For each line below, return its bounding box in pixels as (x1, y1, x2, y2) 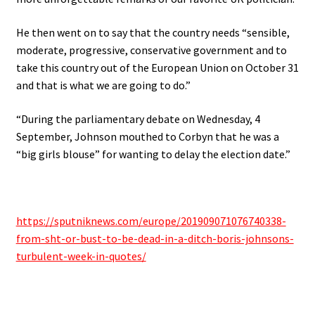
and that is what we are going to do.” (15, 77, 191, 92)
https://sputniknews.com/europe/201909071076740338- (15, 213, 286, 228)
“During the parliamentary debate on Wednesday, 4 (15, 111, 260, 126)
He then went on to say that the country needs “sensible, (15, 25, 290, 39)
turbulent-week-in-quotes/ (15, 248, 146, 263)
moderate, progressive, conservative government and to (15, 42, 287, 57)
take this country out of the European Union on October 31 (15, 60, 299, 75)
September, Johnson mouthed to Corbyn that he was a (15, 129, 279, 143)
